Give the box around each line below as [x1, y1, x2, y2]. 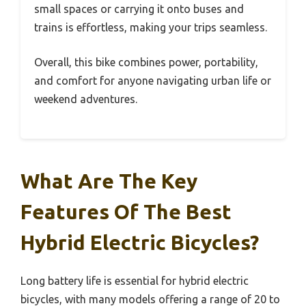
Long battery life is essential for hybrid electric [20, 274, 249, 287]
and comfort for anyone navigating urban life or [34, 74, 271, 87]
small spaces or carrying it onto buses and [34, 2, 244, 15]
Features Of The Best [20, 199, 232, 223]
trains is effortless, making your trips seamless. [34, 20, 267, 33]
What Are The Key [20, 169, 197, 193]
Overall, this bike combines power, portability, [34, 55, 258, 68]
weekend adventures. [34, 92, 137, 105]
